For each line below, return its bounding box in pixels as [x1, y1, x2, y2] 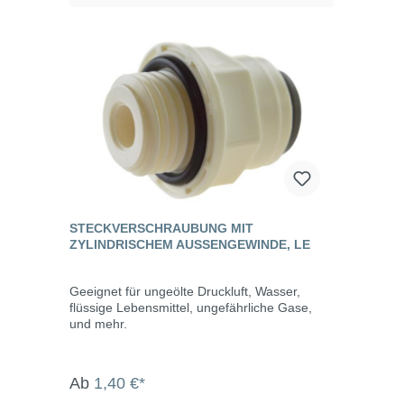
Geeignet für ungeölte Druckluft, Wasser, [69, 283, 300, 298]
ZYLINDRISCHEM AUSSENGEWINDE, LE [69, 236, 310, 252]
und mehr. [69, 316, 127, 331]
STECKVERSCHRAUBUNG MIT [69, 220, 253, 235]
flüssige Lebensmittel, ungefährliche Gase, [69, 299, 312, 315]
